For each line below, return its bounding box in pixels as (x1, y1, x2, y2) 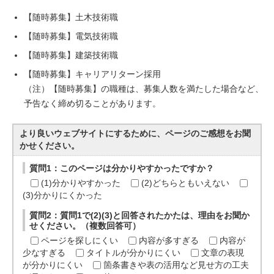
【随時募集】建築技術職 (24, 51, 118, 60)
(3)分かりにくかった (23, 191, 103, 200)
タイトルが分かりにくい (86, 248, 181, 257)
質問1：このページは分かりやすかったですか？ (29, 164, 215, 173)
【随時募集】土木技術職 (24, 13, 118, 22)
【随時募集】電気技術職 (24, 32, 118, 41)
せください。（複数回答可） (29, 221, 141, 231)
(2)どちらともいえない (141, 179, 230, 188)
